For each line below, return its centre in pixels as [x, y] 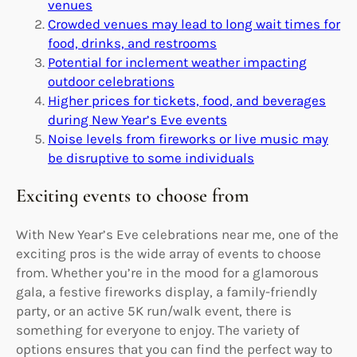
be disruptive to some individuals [151, 157]
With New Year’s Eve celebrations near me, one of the [177, 234]
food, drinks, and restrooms [132, 43]
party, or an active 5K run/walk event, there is [154, 310]
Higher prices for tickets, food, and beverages [187, 100]
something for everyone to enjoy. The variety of [158, 330]
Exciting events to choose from [133, 195]
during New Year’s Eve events [137, 119]
